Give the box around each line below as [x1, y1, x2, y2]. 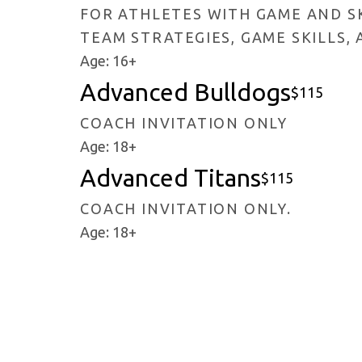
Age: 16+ [80, 53, 137, 69]
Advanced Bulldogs [80, 78, 292, 107]
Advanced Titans [80, 164, 262, 192]
